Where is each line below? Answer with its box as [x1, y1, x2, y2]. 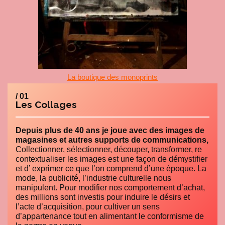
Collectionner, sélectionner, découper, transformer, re [16, 145, 202, 154]
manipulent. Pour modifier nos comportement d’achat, [16, 183, 205, 192]
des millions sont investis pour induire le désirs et [16, 192, 190, 201]
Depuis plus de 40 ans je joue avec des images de [16, 126, 204, 135]
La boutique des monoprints [67, 73, 158, 81]
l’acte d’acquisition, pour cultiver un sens [16, 202, 160, 211]
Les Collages [16, 98, 77, 110]
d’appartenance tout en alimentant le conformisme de [16, 211, 204, 220]
